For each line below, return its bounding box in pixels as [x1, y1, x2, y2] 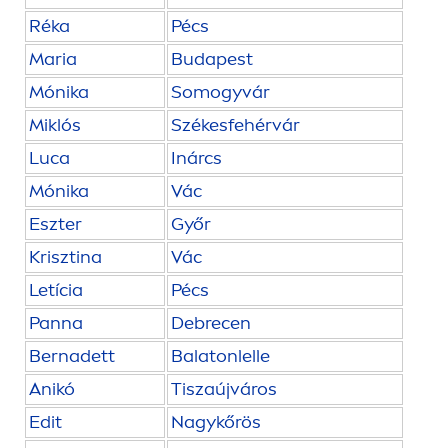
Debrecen [171, 312, 251, 335]
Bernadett [29, 345, 115, 368]
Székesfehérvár [171, 114, 300, 137]
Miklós [29, 114, 81, 137]
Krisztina [29, 246, 102, 269]
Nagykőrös [171, 411, 261, 434]
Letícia [29, 279, 83, 302]
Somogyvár [171, 81, 270, 104]
